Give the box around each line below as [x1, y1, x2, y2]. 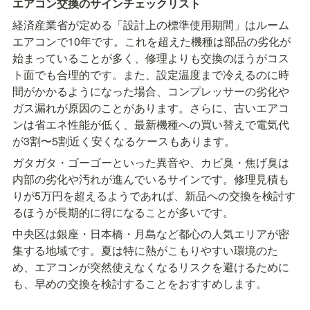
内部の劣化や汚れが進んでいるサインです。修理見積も [12, 171, 289, 188]
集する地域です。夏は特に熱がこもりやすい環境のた [12, 242, 278, 259]
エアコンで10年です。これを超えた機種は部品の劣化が [12, 33, 291, 50]
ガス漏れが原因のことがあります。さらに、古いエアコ [12, 100, 289, 116]
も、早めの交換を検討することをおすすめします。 [12, 275, 267, 292]
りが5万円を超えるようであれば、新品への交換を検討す [12, 188, 295, 204]
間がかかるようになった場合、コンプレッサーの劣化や [12, 83, 289, 100]
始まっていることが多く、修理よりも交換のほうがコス [12, 50, 289, 66]
